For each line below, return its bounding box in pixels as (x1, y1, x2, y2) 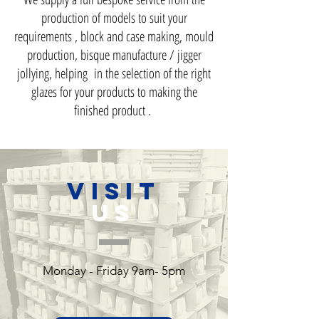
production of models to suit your (41, 9, 187, 27)
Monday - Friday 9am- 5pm (43, 263, 185, 278)
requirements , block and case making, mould (14, 27, 214, 46)
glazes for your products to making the (31, 83, 197, 101)
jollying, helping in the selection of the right (17, 64, 211, 83)
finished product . (73, 101, 155, 120)
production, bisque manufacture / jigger (26, 46, 202, 64)
